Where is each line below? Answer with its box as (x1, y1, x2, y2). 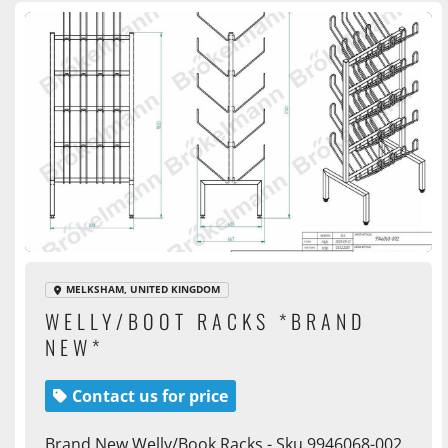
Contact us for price (72, 385, 228, 407)
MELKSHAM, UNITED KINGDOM (66, 283, 220, 296)
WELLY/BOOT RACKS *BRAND (45, 306, 366, 336)
